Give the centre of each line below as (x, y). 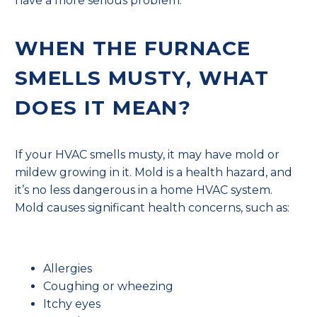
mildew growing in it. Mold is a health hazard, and (154, 173)
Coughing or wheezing (108, 286)
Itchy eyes (72, 304)
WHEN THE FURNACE (133, 48)
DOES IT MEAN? (103, 107)
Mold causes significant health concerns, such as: (152, 208)
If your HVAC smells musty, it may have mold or (147, 155)
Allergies (68, 268)
